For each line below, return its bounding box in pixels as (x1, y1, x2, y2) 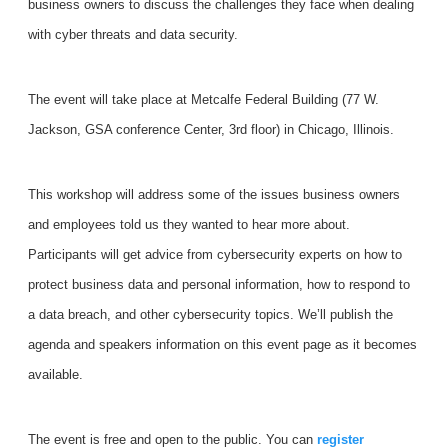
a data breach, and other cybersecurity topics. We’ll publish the (28, 307, 394, 323)
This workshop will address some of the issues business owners (28, 187, 401, 203)
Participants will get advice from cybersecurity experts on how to (28, 247, 403, 263)
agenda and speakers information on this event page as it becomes (28, 337, 418, 353)
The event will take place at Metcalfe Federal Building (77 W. (28, 92, 380, 108)
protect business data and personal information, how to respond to (28, 277, 411, 293)
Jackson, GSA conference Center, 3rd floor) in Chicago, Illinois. (28, 122, 395, 138)
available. (28, 367, 84, 383)
